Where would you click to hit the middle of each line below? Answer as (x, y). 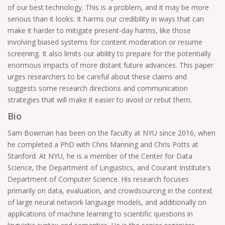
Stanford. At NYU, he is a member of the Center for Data (100, 156)
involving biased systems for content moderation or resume (105, 42)
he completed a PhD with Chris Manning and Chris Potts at (103, 144)
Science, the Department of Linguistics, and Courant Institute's (109, 167)
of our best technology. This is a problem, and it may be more (108, 7)
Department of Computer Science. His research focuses (98, 179)
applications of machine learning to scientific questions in (100, 214)
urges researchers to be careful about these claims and (97, 77)
